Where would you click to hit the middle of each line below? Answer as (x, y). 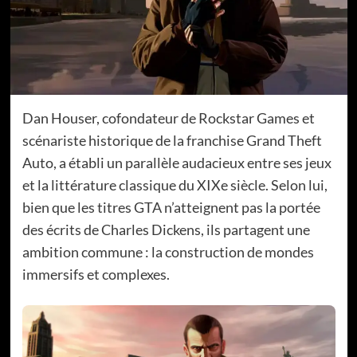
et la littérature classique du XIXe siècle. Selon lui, (175, 184)
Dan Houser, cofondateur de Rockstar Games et (168, 118)
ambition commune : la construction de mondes (168, 251)
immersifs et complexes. (96, 274)
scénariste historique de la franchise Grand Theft (172, 140)
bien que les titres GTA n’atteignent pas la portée (171, 207)
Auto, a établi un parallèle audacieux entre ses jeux (177, 162)
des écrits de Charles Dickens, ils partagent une (166, 229)
